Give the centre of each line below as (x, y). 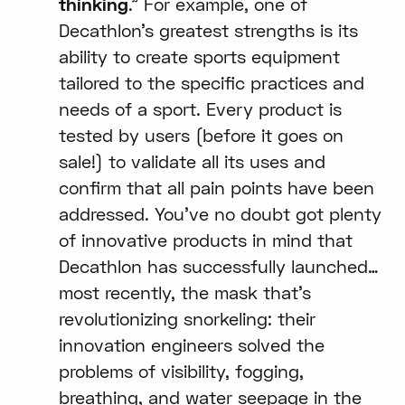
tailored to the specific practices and (211, 83)
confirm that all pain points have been (216, 188)
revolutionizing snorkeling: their (187, 319)
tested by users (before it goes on (201, 136)
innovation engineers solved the (191, 345)
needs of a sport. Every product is (200, 109)
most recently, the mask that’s (184, 293)
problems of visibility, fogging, (181, 372)
